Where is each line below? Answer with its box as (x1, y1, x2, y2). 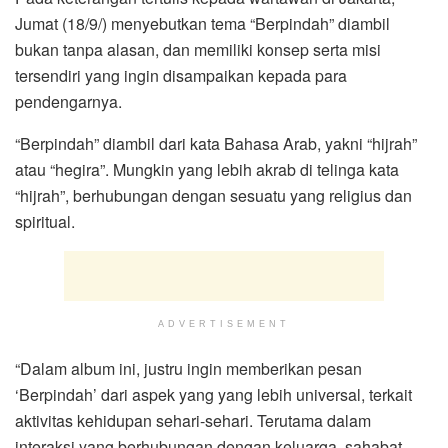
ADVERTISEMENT (158, 318, 290, 329)
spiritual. (15, 209, 75, 233)
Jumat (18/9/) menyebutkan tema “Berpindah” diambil (15, 11, 390, 35)
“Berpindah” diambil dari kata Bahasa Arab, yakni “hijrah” (15, 131, 417, 155)
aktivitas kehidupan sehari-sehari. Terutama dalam (15, 408, 371, 432)
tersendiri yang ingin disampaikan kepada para (15, 63, 347, 87)
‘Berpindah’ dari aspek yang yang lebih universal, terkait (15, 382, 412, 406)
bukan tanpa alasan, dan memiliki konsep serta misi (15, 37, 381, 61)
